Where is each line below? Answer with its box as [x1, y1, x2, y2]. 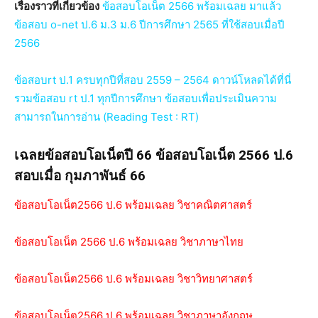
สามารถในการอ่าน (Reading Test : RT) [14, 109, 199, 124]
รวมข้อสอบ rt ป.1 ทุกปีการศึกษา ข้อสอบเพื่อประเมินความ [14, 91, 277, 105]
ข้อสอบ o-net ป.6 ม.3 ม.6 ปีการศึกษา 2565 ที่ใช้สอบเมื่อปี [14, 17, 285, 31]
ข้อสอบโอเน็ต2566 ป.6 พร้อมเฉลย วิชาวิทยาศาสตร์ [14, 271, 253, 285]
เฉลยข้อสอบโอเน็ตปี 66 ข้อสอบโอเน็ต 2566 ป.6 [14, 146, 293, 163]
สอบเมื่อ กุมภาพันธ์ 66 [14, 167, 146, 184]
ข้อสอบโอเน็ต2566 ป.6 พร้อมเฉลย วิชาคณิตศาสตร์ [14, 197, 252, 212]
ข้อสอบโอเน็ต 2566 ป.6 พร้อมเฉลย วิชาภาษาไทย [14, 234, 243, 248]
